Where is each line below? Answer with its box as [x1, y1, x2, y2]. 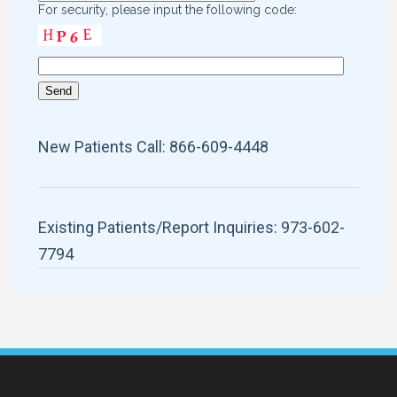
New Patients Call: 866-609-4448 [38, 137, 269, 156]
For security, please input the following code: [38, 3, 298, 17]
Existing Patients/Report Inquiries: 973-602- [38, 218, 346, 237]
